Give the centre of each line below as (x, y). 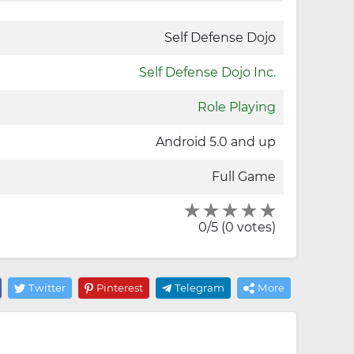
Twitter (47, 288)
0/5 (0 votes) (237, 227)
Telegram (200, 288)
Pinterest (119, 288)
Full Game (244, 177)
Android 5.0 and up (216, 142)
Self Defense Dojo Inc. (207, 72)
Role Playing (237, 107)
